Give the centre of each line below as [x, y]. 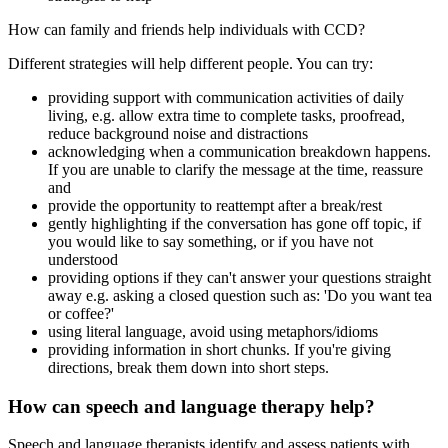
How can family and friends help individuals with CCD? [186, 29]
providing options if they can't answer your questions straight [239, 277]
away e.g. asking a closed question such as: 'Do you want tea [240, 295]
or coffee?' [81, 313]
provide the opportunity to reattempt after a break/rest [215, 205]
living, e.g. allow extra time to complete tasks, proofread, [226, 115]
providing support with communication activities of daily [226, 97]
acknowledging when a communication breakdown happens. [239, 151]
